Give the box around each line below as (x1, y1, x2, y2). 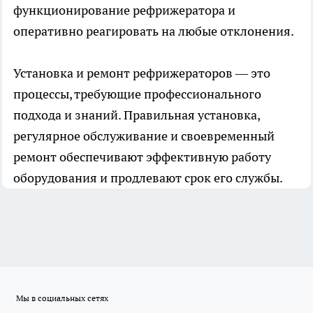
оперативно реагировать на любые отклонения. (13, 23, 294, 40)
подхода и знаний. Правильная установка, (13, 107, 260, 124)
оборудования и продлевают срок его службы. (13, 170, 285, 187)
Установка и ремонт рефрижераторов (13, 65, 233, 82)
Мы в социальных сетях (16, 293, 108, 304)
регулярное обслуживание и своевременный (13, 128, 275, 145)
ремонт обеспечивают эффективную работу (13, 149, 271, 166)
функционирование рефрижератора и (13, 2, 235, 19)
